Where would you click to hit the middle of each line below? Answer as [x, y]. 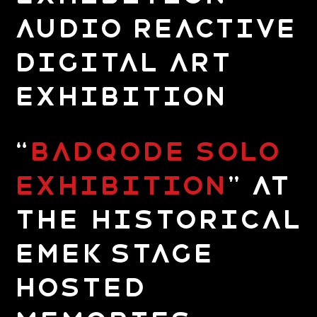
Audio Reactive [155, 29]
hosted [79, 288]
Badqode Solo [153, 152]
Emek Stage [114, 254]
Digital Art [123, 63]
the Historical [157, 220]
